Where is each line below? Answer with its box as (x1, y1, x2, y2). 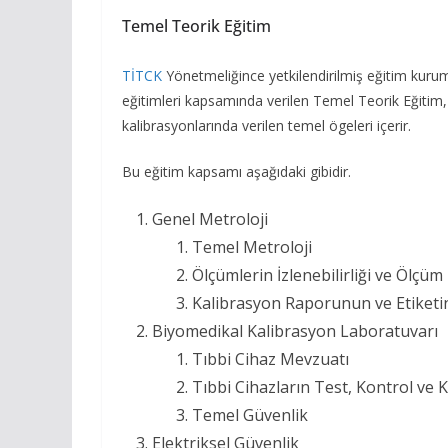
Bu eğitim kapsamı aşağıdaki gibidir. (122, 161, 351, 181)
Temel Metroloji (192, 235, 312, 258)
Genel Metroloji (152, 207, 268, 230)
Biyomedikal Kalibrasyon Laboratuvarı (152, 319, 438, 342)
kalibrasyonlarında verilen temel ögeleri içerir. (122, 115, 411, 135)
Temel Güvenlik (192, 403, 308, 426)
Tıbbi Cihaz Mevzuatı (192, 347, 349, 370)
